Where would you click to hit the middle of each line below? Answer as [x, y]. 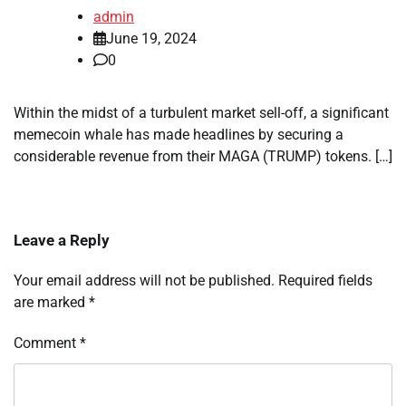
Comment [47, 343]
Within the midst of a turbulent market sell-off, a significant [201, 113]
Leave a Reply [62, 241]
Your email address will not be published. [144, 281]
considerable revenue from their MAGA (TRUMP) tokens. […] [203, 157]
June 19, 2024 [151, 39]
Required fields [325, 281]
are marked [51, 303]
